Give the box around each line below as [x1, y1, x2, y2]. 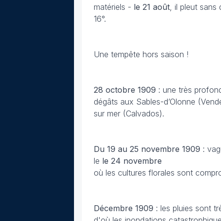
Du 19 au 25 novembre [94, 144, 180, 154]
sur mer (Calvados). [94, 109, 164, 118]
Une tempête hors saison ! [94, 49, 188, 59]
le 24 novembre [102, 156, 162, 166]
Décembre [94, 203, 133, 213]
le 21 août [134, 2, 170, 12]
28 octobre [94, 85, 135, 95]
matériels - [94, 2, 134, 12]
